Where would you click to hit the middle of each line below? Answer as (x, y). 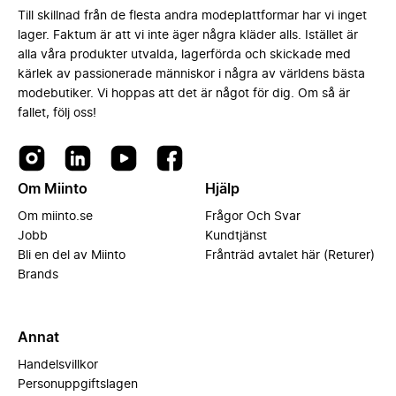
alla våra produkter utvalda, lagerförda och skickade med (184, 55)
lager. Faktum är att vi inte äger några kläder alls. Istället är (188, 35)
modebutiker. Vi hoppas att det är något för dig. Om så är (184, 94)
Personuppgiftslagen (78, 385)
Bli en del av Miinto (72, 255)
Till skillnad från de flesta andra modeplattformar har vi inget (192, 16)
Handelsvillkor (58, 365)
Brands (38, 275)
